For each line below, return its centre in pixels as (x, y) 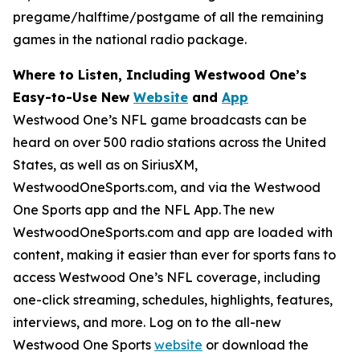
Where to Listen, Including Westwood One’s (160, 75)
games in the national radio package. (131, 39)
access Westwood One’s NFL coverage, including (167, 277)
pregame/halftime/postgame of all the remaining (168, 17)
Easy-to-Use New (73, 97)
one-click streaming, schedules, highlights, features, (173, 300)
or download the (256, 345)
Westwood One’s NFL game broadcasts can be (160, 120)
